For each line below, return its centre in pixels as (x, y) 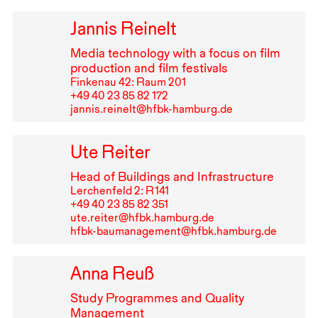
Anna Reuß (112, 274)
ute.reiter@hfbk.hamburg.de (142, 217)
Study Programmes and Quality (157, 298)
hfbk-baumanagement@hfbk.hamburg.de (173, 231)
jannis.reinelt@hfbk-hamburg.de (151, 109)
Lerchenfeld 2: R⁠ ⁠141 (119, 190)
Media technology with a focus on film (175, 53)
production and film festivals (149, 67)
